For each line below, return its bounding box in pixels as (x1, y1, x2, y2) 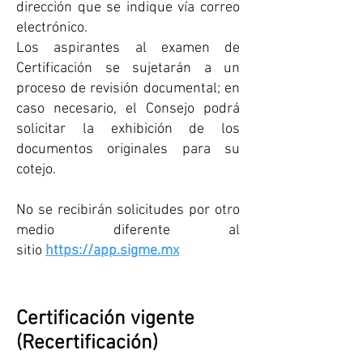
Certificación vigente (16, 307, 194, 331)
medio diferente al (16, 222, 240, 239)
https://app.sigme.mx (45, 242, 179, 259)
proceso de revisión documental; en (16, 80, 240, 97)
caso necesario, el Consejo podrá (16, 100, 240, 117)
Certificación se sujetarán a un (16, 60, 240, 77)
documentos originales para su (16, 141, 240, 158)
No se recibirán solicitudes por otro (16, 202, 240, 219)
